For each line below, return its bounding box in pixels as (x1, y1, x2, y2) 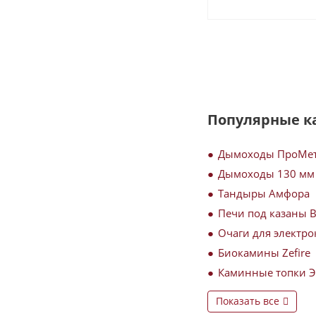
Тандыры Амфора (218, 186, 310, 200)
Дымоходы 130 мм (218, 166, 315, 181)
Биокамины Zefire (218, 245, 310, 260)
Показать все (216, 294, 279, 308)
